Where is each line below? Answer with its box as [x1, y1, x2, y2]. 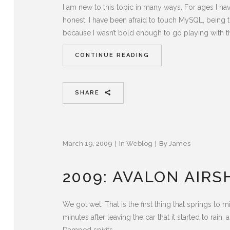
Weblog [126, 139, 152, 147]
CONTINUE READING [75, 51, 149, 59]
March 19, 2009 [63, 139, 112, 147]
